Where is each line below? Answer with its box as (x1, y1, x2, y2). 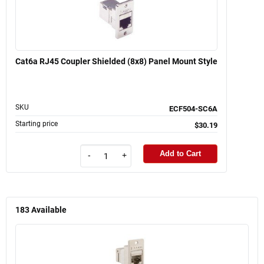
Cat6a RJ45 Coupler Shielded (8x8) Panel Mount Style (15, 56, 217, 66)
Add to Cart (160, 149, 201, 159)
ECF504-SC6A (169, 104, 217, 113)
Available (31, 205, 67, 216)
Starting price (15, 119, 58, 128)
